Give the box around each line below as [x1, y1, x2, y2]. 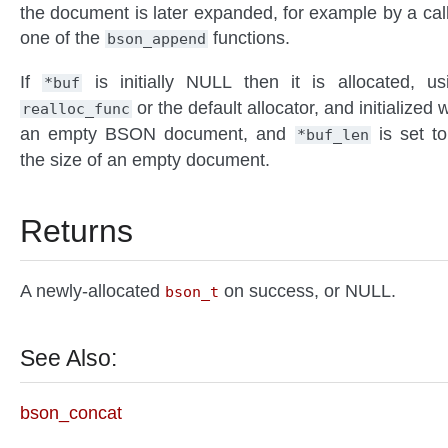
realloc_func [22, 100, 130, 119]
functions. [208, 28, 290, 49]
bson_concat [20, 403, 122, 424]
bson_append [107, 30, 206, 49]
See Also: [20, 345, 117, 372]
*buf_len [296, 126, 369, 145]
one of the [20, 28, 105, 49]
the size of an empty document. [20, 150, 270, 171]
